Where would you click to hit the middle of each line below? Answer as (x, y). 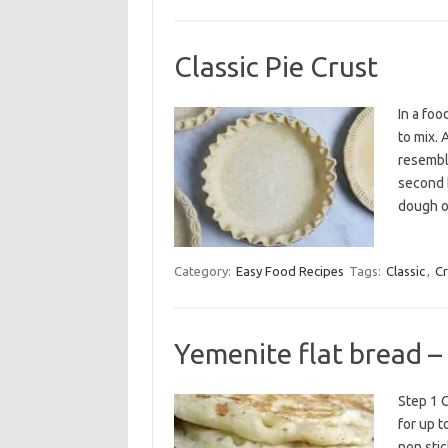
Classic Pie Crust (275, 66)
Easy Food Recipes (289, 271)
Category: (203, 271)
